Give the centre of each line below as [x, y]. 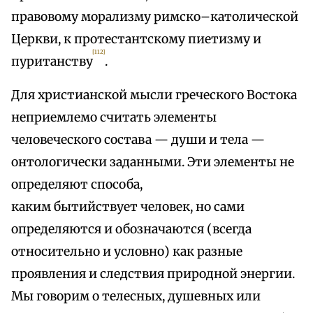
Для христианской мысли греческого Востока [154, 95]
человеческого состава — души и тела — [138, 140]
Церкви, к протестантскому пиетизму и [136, 39]
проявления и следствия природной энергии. [153, 274]
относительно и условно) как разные [127, 252]
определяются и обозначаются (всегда [131, 230]
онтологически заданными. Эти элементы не [153, 162]
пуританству [52, 62]
